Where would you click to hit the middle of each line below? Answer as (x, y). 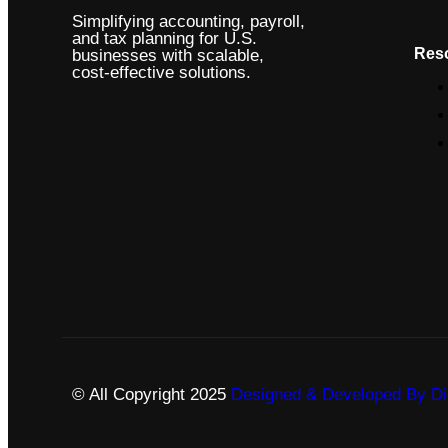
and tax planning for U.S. (164, 38)
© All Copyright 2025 (151, 394)
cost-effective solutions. (161, 72)
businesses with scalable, (168, 55)
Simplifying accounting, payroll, (188, 21)
